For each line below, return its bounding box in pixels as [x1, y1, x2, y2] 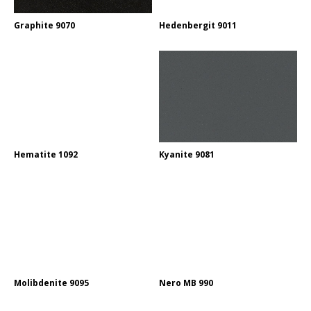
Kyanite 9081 [159, 148, 215, 160]
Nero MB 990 [159, 276, 213, 289]
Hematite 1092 [14, 148, 78, 160]
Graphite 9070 [14, 19, 75, 32]
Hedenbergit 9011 [159, 19, 237, 32]
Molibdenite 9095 [14, 276, 89, 289]
